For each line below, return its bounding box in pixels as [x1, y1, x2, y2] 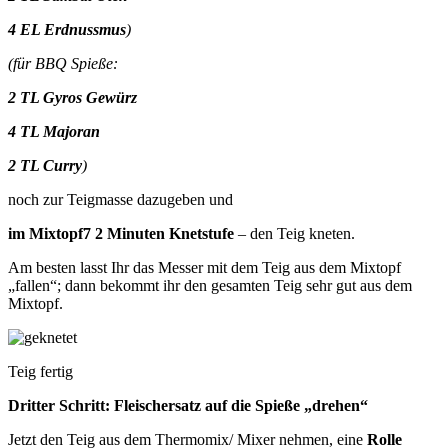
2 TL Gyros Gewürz [8, 88, 137, 106]
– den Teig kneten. [234, 224, 355, 242]
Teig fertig [8, 362, 73, 380]
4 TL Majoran [8, 122, 100, 140]
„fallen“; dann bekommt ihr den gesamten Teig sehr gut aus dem [8, 276, 412, 294]
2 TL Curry [8, 156, 82, 174]
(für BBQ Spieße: [8, 54, 118, 72]
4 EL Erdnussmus [8, 20, 126, 38]
